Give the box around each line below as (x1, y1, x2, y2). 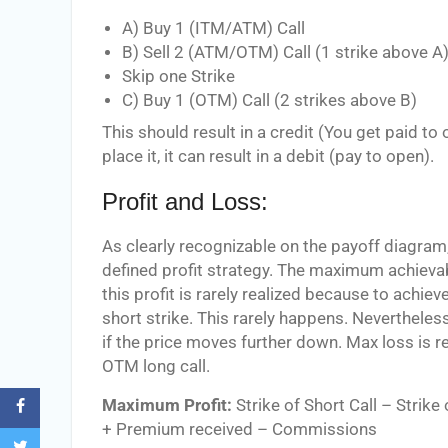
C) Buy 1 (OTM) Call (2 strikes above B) (122, 90, 417, 110)
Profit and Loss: (102, 187, 268, 215)
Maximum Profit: (102, 395, 232, 415)
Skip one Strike (122, 66, 235, 86)
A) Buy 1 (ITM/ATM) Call (122, 18, 305, 38)
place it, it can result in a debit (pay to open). (102, 146, 434, 166)
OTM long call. (102, 356, 210, 376)
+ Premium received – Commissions (102, 419, 377, 439)
